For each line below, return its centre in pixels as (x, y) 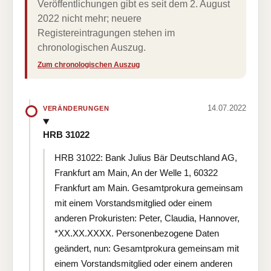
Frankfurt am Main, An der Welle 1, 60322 (136, 172)
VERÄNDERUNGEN (76, 108)
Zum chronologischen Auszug (89, 65)
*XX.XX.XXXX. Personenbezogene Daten (137, 233)
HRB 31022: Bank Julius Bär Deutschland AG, (146, 157)
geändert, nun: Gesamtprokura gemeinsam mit (147, 248)
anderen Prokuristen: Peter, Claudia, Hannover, (147, 218)
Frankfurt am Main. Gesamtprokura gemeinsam (149, 188)
